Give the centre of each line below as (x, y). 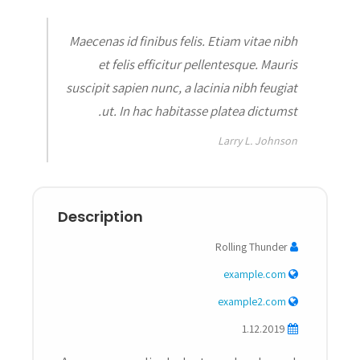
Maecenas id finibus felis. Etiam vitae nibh (183, 41)
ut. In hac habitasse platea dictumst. (199, 110)
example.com (255, 274)
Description (100, 216)
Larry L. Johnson (257, 140)
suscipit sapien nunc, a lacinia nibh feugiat (181, 87)
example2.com (252, 301)
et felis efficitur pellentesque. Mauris (197, 64)
